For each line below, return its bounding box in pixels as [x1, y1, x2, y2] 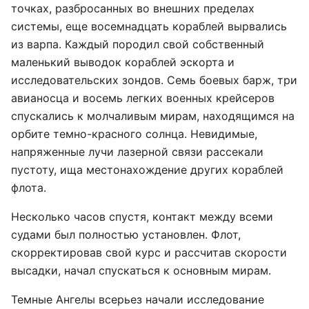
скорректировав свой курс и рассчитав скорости [11, 246, 287, 259]
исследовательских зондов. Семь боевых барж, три [11, 73, 297, 87]
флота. [11, 181, 46, 195]
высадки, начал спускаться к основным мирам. [11, 263, 271, 277]
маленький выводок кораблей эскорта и [11, 55, 235, 69]
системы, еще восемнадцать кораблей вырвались [11, 19, 287, 33]
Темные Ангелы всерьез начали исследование [11, 292, 264, 306]
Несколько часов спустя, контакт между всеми [11, 210, 273, 223]
